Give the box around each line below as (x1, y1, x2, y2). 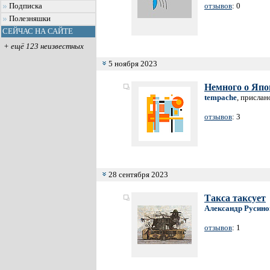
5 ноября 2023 (107, 59, 157, 68)
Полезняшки (9, 14, 51, 23)
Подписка (9, 2, 42, 10)
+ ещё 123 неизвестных (3, 42, 84, 51)
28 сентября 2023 (107, 170, 168, 179)
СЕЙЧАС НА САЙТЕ (2, 27, 73, 36)
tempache (204, 93, 237, 102)
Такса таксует (204, 193, 266, 203)
